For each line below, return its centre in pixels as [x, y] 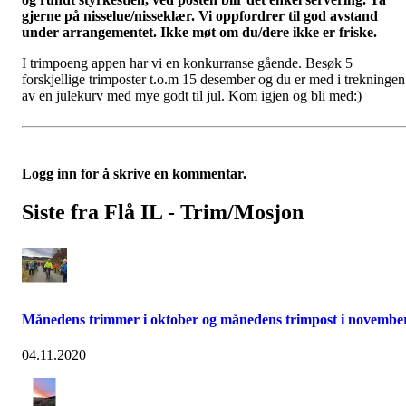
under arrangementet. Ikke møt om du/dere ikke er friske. [201, 33]
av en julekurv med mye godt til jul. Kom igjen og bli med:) [192, 96]
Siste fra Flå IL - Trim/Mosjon [163, 213]
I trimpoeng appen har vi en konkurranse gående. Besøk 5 [187, 63]
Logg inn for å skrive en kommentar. [134, 174]
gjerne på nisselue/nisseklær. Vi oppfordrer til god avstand [200, 16]
